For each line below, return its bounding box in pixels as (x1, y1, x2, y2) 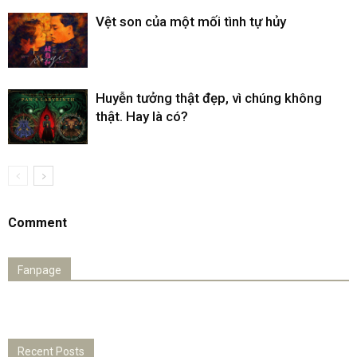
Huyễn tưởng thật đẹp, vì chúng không (96, 89, 322, 106)
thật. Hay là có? (96, 108, 188, 124)
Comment (8, 214, 67, 230)
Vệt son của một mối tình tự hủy (96, 13, 286, 29)
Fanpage (18, 263, 61, 277)
